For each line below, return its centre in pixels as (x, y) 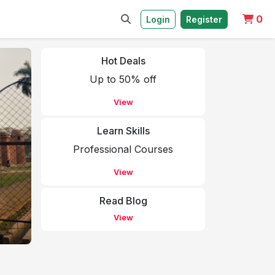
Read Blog (123, 201)
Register (204, 19)
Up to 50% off (123, 79)
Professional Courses (123, 149)
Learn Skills (123, 131)
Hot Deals (123, 61)
